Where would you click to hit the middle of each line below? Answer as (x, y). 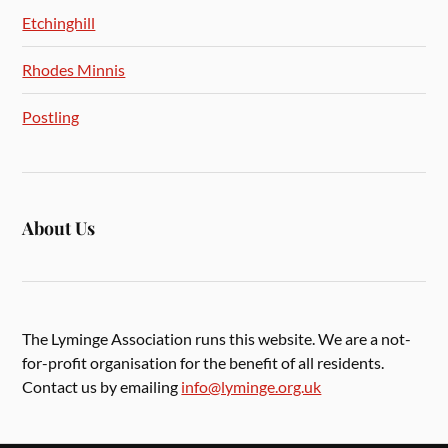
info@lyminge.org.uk (251, 386)
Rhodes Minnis (74, 70)
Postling (51, 117)
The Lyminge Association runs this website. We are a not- (217, 338)
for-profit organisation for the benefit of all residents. (203, 362)
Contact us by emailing (102, 386)
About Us (59, 227)
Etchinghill (59, 23)
